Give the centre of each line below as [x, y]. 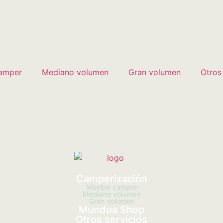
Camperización [111, 179]
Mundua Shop [111, 210]
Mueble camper [111, 187]
